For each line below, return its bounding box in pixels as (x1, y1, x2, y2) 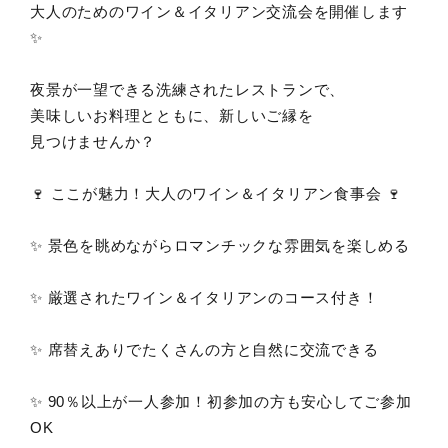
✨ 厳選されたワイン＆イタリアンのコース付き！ (30, 289, 379, 307)
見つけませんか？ (30, 133, 156, 151)
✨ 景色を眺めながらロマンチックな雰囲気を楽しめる (30, 237, 410, 255)
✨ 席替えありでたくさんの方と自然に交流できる (30, 341, 379, 359)
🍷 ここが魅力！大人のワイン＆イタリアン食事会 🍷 (30, 185, 402, 203)
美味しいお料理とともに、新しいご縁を (30, 107, 314, 125)
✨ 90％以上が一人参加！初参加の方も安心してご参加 (30, 393, 412, 411)
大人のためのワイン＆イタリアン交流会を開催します (30, 3, 408, 21)
